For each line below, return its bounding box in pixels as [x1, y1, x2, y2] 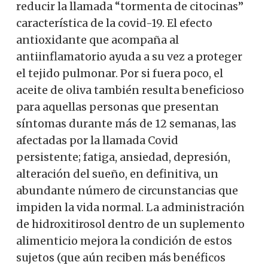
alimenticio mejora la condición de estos [16, 233, 232, 248]
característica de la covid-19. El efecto [16, 16, 212, 30]
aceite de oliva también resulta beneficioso [16, 83, 244, 97]
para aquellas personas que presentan [16, 99, 219, 114]
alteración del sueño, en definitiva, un [16, 166, 218, 181]
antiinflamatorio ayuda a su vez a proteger [16, 49, 242, 63]
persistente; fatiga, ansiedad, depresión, [16, 150, 230, 164]
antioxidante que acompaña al [16, 32, 179, 47]
